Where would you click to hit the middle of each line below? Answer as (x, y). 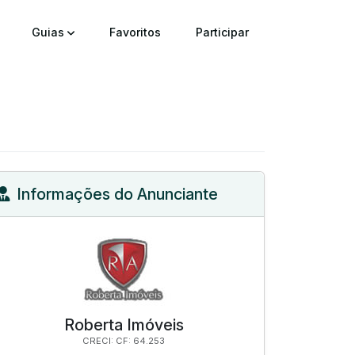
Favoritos (135, 32)
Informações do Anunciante (117, 194)
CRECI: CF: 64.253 (124, 341)
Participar (222, 32)
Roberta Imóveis (124, 325)
